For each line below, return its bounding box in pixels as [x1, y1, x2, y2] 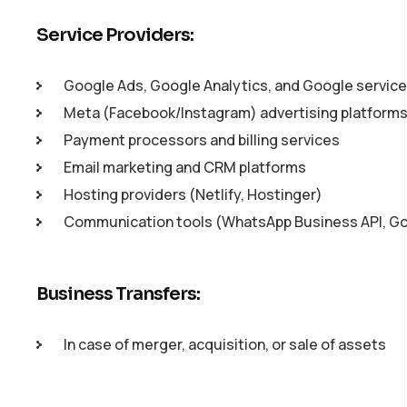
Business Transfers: [36, 283, 200, 305]
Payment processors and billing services [64, 130, 340, 150]
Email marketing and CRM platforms [64, 157, 306, 177]
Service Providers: [36, 24, 194, 46]
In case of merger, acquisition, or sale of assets [64, 334, 386, 354]
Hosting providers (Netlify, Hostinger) [64, 184, 323, 204]
